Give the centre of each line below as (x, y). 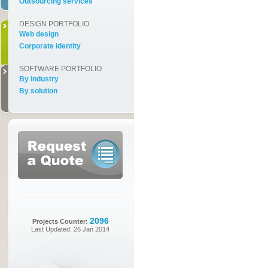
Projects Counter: (61, 221)
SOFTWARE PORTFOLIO (60, 69)
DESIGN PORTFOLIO (54, 24)
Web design (39, 34)
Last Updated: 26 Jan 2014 (70, 229)
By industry (39, 79)
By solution (38, 91)
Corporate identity (50, 46)
